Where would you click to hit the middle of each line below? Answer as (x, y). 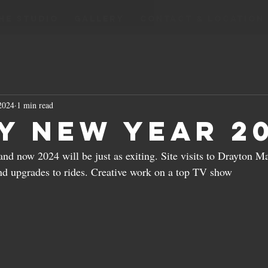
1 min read (35, 105)
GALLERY (99, 19)
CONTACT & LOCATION (202, 19)
